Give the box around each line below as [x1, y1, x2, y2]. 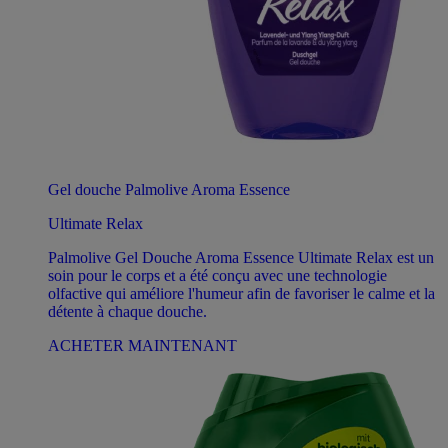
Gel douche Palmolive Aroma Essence [48, 180, 290, 198]
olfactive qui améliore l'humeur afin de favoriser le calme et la [48, 284, 435, 302]
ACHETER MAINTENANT [48, 336, 237, 354]
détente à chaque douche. [48, 302, 207, 320]
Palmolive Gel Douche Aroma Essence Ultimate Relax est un [48, 248, 434, 266]
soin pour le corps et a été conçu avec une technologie [48, 266, 387, 284]
